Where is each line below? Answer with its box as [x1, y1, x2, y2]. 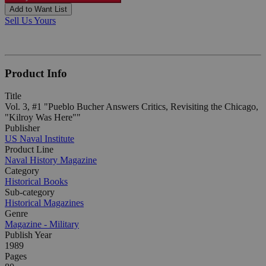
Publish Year [5, 230, 52, 240]
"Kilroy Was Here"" [5, 112, 81, 123]
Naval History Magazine [5, 155, 97, 166]
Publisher [5, 123, 40, 134]
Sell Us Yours [5, 15, 56, 26]
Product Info [5, 66, 67, 80]
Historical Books [5, 176, 68, 187]
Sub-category [5, 187, 55, 198]
